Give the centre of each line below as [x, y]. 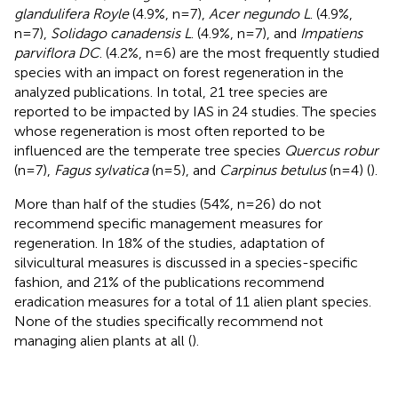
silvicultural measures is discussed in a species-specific [186, 262]
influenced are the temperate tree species [149, 150]
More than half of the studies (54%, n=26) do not [168, 203]
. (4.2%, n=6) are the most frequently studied [239, 52]
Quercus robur [331, 150]
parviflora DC [57, 52]
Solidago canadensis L [121, 33]
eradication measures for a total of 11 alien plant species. [193, 301]
